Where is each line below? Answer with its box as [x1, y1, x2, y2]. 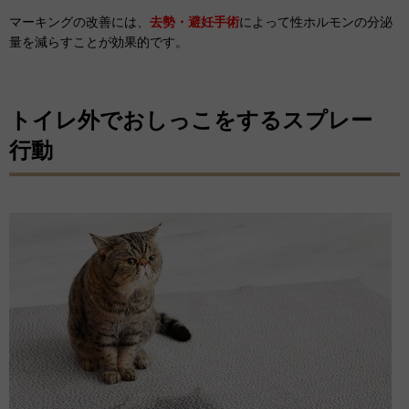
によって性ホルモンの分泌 [239, 14, 393, 29]
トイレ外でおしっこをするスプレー [9, 107, 372, 132]
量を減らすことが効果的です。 [9, 34, 188, 49]
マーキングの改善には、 [9, 14, 150, 29]
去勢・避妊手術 [150, 14, 239, 29]
